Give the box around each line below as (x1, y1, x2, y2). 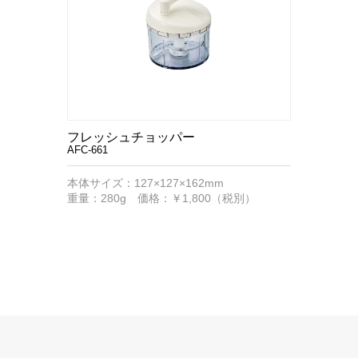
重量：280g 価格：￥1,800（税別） (67, 192, 256, 205)
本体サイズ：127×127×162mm (67, 177, 224, 189)
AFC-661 (67, 144, 108, 156)
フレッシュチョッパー (67, 130, 195, 144)
